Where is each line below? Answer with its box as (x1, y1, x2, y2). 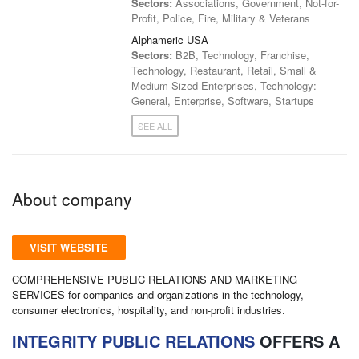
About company (12, 186, 132, 211)
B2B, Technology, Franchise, (172, 46, 310, 63)
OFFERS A (255, 329, 340, 353)
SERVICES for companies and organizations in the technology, (12, 286, 304, 302)
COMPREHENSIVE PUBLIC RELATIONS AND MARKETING (12, 271, 297, 287)
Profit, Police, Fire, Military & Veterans (131, 10, 311, 26)
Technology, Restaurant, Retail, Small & (131, 62, 317, 78)
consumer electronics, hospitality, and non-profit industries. (12, 301, 285, 317)
